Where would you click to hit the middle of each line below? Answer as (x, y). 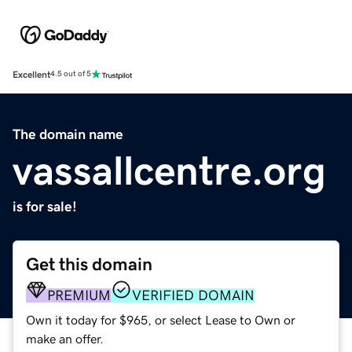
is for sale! (45, 206)
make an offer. (65, 338)
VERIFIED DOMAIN (193, 295)
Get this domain (89, 264)
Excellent (31, 74)
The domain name (68, 134)
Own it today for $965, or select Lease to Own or (161, 319)
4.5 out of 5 (71, 74)
